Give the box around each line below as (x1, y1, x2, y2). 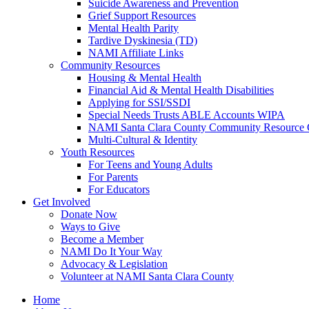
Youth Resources (61, 146, 134, 158)
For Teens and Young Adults (88, 159, 212, 170)
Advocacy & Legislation (61, 258, 168, 270)
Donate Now (61, 208, 117, 220)
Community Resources (61, 59, 160, 71)
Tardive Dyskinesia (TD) (88, 34, 197, 46)
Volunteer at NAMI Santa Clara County (61, 270, 234, 282)
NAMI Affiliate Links (88, 47, 183, 59)
